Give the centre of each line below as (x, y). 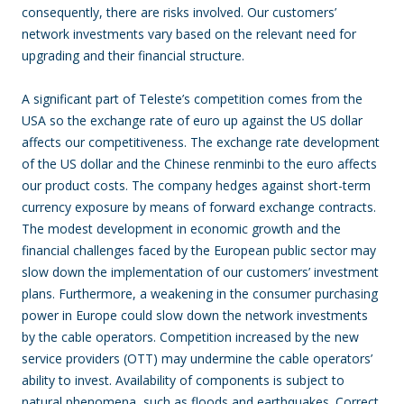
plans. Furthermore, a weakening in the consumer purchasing (200, 294)
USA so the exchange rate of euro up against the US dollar (192, 120)
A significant (57, 99)
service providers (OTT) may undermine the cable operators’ (197, 358)
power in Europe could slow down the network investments (195, 315)
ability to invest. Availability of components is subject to (183, 380)
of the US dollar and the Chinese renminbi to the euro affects (199, 164)
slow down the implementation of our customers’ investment (200, 272)
